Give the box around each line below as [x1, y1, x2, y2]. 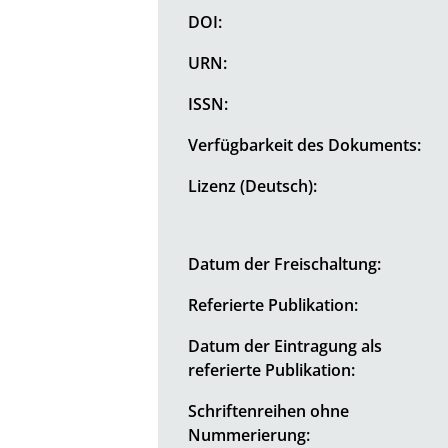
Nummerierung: [188, 423, 311, 446]
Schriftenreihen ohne [188, 399, 350, 422]
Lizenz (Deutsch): [188, 174, 318, 197]
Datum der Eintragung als [188, 334, 383, 357]
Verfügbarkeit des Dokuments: [188, 133, 422, 156]
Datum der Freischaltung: [188, 252, 382, 275]
